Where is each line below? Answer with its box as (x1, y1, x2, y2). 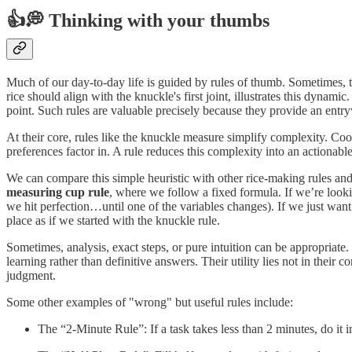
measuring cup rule (6, 185, 109, 200)
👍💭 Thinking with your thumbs (6, 10, 269, 31)
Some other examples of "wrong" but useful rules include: (6, 295, 293, 310)
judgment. (6, 269, 56, 283)
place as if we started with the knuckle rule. (6, 214, 220, 228)
